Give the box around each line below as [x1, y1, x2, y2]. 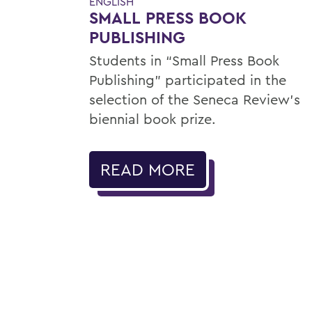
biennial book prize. [89, 109, 216, 127]
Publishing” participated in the [89, 70, 286, 88]
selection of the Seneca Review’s [89, 90, 300, 108]
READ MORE [100, 158, 195, 180]
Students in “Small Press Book [89, 51, 279, 69]
